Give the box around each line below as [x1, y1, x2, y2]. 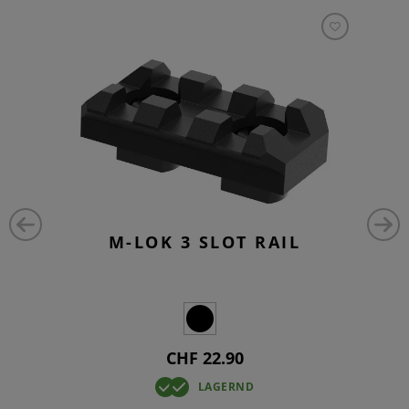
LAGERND [197, 379, 255, 395]
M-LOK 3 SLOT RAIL [108, 231, 301, 254]
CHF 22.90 [165, 347, 244, 370]
